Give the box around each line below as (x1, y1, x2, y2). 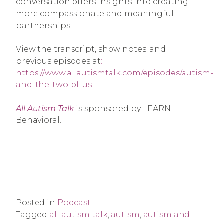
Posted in (16, 198, 57, 208)
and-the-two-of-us (16, 80, 92, 90)
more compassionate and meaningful (16, 9, 174, 19)
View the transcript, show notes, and (16, 44, 166, 54)
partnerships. (16, 21, 72, 31)
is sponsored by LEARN (74, 104, 171, 113)
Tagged (16, 210, 49, 220)
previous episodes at (16, 56, 101, 66)
